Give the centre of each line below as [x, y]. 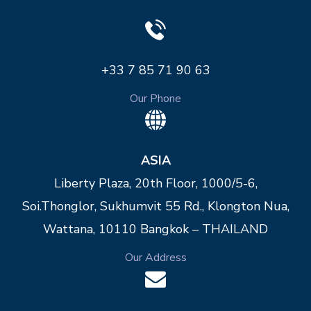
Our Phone [155, 98]
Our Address [155, 258]
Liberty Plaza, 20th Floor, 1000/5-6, [155, 184]
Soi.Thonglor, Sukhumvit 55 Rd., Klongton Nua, [155, 207]
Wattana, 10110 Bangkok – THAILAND [155, 229]
